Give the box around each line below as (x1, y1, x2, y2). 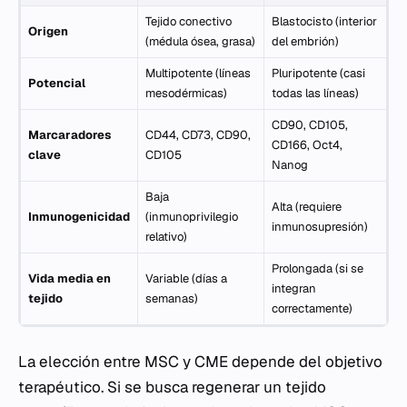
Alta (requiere (272, 199, 342, 214)
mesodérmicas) (145, 85, 227, 101)
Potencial (28, 75, 85, 91)
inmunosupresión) (272, 219, 368, 234)
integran (272, 281, 316, 296)
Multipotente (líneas (145, 65, 251, 81)
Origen (28, 24, 68, 39)
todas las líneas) (272, 85, 359, 101)
